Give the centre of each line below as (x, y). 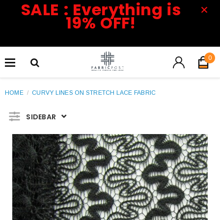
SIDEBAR (41, 117)
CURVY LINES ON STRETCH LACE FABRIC (94, 93)
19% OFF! (101, 23)
